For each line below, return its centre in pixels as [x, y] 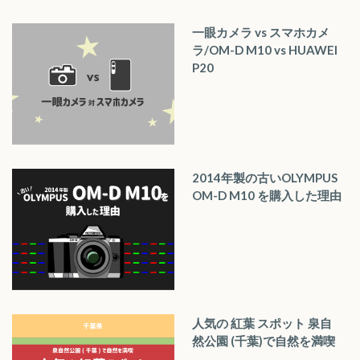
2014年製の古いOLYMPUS [265, 178]
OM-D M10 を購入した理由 [267, 196]
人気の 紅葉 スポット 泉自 [262, 323]
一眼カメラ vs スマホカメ [261, 32]
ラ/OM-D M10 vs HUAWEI [265, 50]
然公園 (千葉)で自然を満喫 [264, 341]
